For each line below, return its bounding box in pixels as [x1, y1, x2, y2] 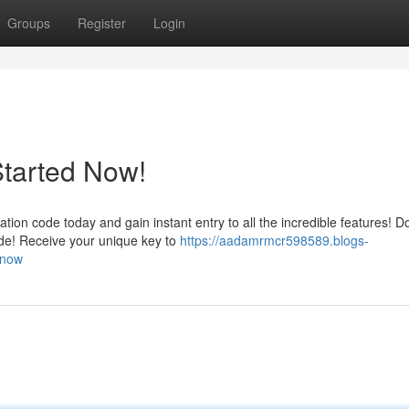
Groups [7, 14, 50, 32]
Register [78, 14, 126, 32]
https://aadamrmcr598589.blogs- [180, 231, 369, 249]
